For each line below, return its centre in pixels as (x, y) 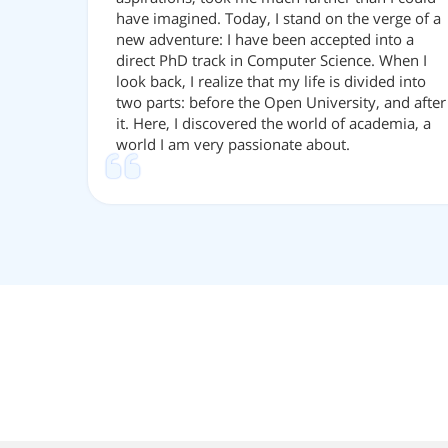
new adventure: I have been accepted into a (265, 39)
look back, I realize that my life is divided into (271, 81)
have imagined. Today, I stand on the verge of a (278, 18)
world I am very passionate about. (233, 144)
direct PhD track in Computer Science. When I (271, 60)
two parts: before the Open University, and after (281, 102)
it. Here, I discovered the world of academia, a (273, 123)
